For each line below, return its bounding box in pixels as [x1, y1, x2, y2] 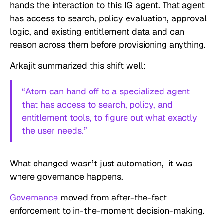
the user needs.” [22, 125, 87, 137]
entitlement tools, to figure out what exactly [22, 112, 197, 124]
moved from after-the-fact [58, 192, 167, 203]
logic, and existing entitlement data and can [10, 26, 184, 37]
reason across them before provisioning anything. [10, 39, 206, 51]
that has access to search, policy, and [22, 99, 173, 110]
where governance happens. [10, 171, 123, 182]
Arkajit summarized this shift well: [10, 60, 145, 72]
